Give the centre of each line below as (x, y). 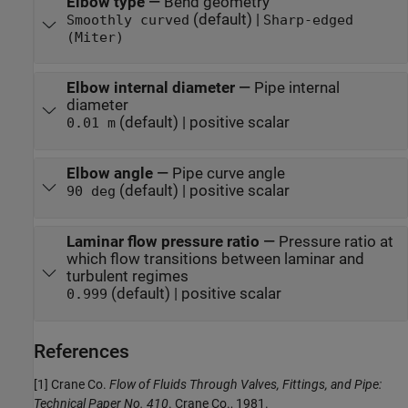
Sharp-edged (308, 20)
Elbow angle (109, 174)
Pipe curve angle (228, 174)
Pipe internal (296, 88)
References (82, 351)
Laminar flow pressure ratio (163, 242)
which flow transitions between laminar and (215, 260)
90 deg (91, 192)
